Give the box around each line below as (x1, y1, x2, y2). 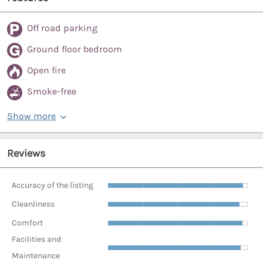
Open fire (27, 65, 66, 76)
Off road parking (27, 22, 97, 34)
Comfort (12, 217, 43, 228)
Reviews (7, 147, 45, 160)
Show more (7, 110, 56, 122)
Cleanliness (12, 198, 55, 209)
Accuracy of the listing (12, 180, 93, 190)
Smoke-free (27, 86, 76, 97)
